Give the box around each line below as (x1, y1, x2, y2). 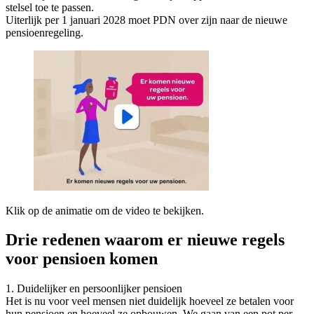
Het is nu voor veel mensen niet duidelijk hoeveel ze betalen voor (6, 295, 294, 308)
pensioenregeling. (6, 26, 83, 39)
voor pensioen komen (6, 250, 158, 268)
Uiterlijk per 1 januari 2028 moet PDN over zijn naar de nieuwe (6, 13, 287, 26)
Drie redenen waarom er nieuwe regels (6, 231, 285, 250)
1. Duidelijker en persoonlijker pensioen (6, 282, 182, 295)
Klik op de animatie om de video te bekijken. (6, 204, 204, 217)
